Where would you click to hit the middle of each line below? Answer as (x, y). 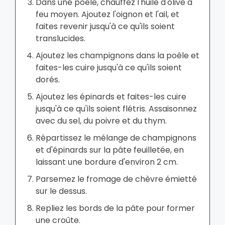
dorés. (48, 79)
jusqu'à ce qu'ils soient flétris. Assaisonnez (116, 108)
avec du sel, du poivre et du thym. (101, 121)
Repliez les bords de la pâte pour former (115, 208)
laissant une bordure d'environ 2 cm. (107, 162)
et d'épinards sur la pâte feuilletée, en (110, 150)
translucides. (61, 38)
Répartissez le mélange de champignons (116, 138)
